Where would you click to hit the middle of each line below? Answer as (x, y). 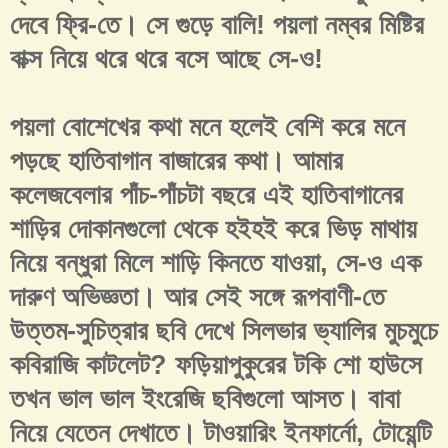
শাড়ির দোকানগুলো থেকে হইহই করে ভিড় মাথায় (213, 229)
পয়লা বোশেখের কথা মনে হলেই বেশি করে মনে (207, 127)
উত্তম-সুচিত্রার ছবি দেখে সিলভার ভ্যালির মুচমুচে (224, 331)
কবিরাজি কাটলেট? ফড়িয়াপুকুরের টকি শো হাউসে (216, 365)
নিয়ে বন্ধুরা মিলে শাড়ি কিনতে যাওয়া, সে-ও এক (215, 263)
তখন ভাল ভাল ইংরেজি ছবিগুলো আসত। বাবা (205, 399)
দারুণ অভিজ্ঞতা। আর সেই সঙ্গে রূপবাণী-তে (197, 297)
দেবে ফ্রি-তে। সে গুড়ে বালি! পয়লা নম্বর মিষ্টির (217, 25)
